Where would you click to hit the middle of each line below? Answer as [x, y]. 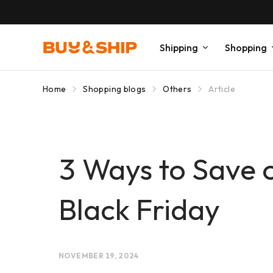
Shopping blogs [115, 89]
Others [177, 89]
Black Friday [139, 209]
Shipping [179, 48]
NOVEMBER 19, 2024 [99, 256]
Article [222, 89]
